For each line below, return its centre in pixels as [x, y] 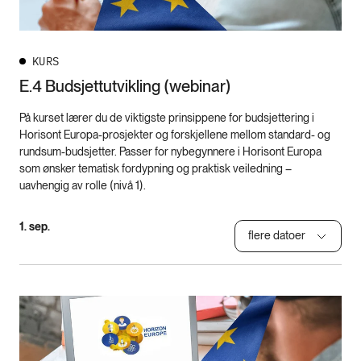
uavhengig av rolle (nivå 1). [83, 185]
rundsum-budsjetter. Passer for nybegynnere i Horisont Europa [170, 151]
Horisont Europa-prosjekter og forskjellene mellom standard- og [175, 134]
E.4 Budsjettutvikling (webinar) [125, 86]
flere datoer [277, 236]
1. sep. [35, 226]
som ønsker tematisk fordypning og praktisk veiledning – [156, 168]
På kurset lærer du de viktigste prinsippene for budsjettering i [167, 117]
